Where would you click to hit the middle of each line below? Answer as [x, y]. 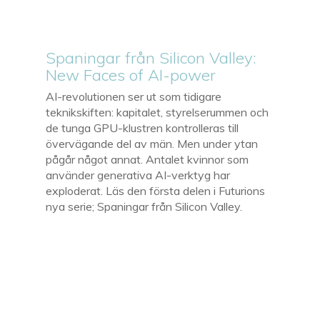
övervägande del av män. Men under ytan [152, 143]
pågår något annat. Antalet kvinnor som [147, 159]
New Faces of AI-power [131, 75]
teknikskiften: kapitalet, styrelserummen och [157, 112]
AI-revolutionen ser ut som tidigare [134, 96]
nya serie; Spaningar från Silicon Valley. [144, 206]
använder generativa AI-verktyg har [138, 175]
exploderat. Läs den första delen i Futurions [156, 190]
